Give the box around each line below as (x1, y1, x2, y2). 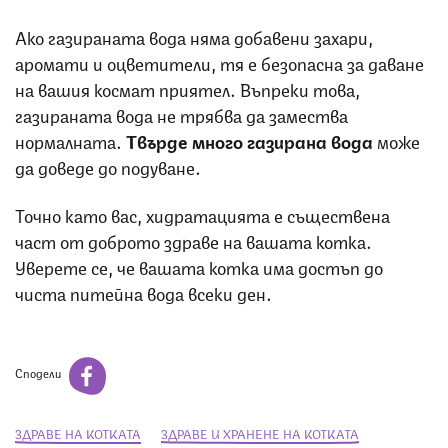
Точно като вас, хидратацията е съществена (15, 200, 390, 227)
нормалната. (15, 126, 126, 153)
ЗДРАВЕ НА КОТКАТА (15, 424, 141, 442)
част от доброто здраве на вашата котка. (15, 226, 372, 253)
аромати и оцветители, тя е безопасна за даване (15, 48, 424, 75)
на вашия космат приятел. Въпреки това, (15, 74, 360, 101)
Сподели (15, 364, 64, 382)
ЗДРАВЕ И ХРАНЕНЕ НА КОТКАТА (161, 424, 359, 442)
